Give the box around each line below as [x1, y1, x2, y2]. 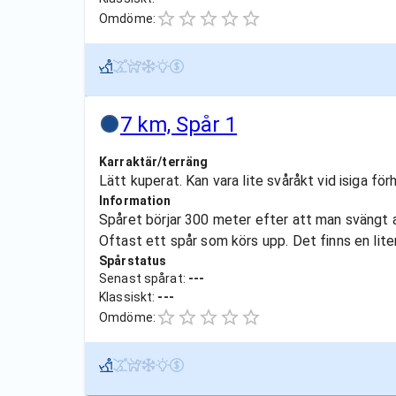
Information [99, 194, 171, 208]
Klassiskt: [99, 290, 158, 304]
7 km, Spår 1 [120, 112, 237, 137]
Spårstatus [99, 254, 167, 268]
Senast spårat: [99, 271, 188, 286]
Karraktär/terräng [99, 155, 209, 169]
